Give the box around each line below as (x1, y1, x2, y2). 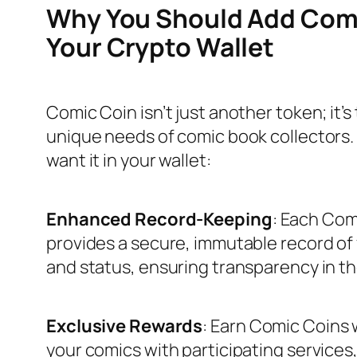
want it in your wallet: (46, 147, 211, 172)
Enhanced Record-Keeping (46, 206, 273, 231)
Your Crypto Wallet (46, 29, 275, 65)
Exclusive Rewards (46, 313, 203, 338)
